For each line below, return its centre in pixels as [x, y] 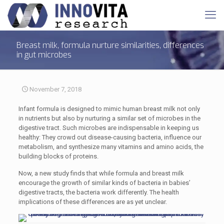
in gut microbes [44, 55]
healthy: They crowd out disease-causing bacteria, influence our [110, 137]
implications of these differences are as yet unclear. [92, 202]
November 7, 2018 [55, 89]
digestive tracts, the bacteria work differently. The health [98, 192]
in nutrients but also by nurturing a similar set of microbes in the [109, 118]
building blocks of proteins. [58, 156]
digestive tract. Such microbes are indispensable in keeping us [108, 128]
